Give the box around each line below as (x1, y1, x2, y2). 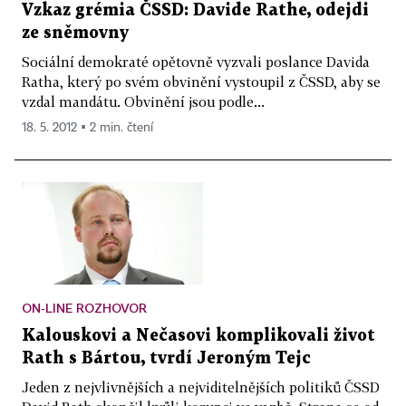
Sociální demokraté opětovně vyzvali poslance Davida (22, 53, 370, 70)
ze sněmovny (22, 24, 129, 41)
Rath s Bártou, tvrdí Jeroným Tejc (22, 350, 311, 366)
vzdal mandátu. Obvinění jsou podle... (22, 92, 265, 110)
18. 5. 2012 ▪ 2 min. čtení (22, 121, 153, 134)
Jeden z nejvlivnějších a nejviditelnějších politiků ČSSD (22, 378, 380, 395)
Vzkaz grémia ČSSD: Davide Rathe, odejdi (22, 2, 369, 18)
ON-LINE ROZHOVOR (22, 299, 147, 315)
